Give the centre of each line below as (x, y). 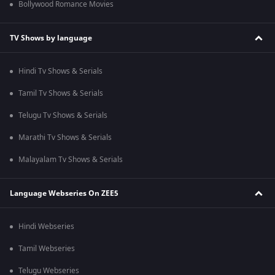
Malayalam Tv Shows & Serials (71, 160)
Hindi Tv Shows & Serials (60, 72)
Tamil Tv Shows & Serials (61, 94)
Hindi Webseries (46, 227)
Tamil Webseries (47, 249)
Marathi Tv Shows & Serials (65, 138)
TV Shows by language (51, 38)
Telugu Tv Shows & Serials (63, 116)
